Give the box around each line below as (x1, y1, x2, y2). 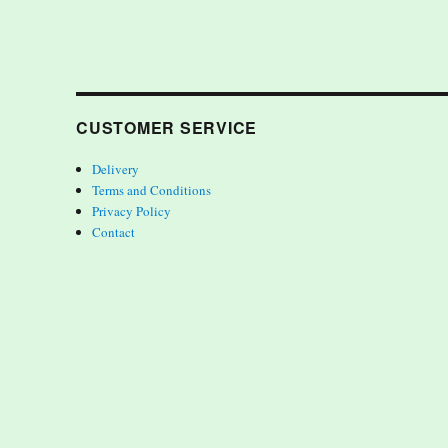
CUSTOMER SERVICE (76, 116, 258, 140)
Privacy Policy (92, 202, 172, 221)
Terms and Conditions (92, 181, 212, 200)
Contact (92, 223, 136, 242)
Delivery (92, 160, 140, 179)
